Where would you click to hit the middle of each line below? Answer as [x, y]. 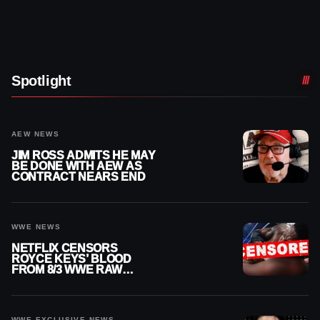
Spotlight [41, 80]
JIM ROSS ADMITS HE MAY [84, 155]
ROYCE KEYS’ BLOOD [71, 259]
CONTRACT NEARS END [79, 176]
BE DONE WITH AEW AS [77, 166]
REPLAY [35, 280]
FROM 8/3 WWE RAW [67, 269]
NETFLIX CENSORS [65, 248]
